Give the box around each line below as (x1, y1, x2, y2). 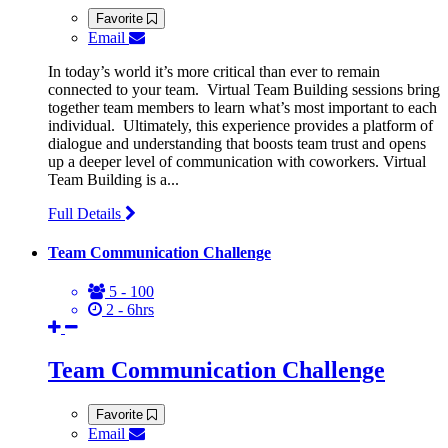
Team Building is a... (48, 170, 179, 188)
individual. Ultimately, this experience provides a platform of (48, 116, 433, 134)
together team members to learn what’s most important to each (48, 98, 437, 116)
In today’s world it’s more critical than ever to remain (48, 62, 380, 80)
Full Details (48, 204, 125, 222)
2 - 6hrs (102, 301, 154, 319)
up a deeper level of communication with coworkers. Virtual (48, 152, 426, 170)
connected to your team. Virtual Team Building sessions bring (48, 80, 440, 98)
